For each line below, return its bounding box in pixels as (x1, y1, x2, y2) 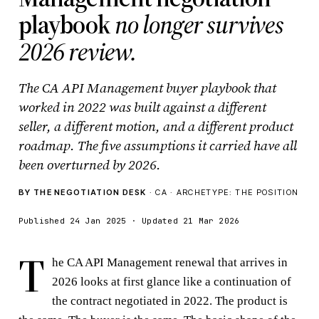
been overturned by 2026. (18, 155, 161, 174)
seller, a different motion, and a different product (18, 116, 293, 135)
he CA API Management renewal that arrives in (51, 255, 288, 269)
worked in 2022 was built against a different (18, 97, 266, 116)
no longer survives (114, 6, 283, 42)
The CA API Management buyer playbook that (18, 78, 276, 97)
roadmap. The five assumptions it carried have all (18, 135, 297, 155)
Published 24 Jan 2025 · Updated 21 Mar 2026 (18, 215, 240, 226)
